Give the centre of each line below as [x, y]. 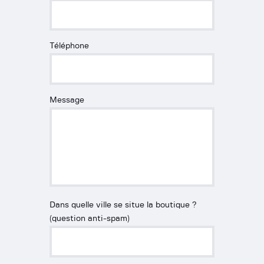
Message [67, 100]
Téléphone [69, 46]
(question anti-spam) [90, 218]
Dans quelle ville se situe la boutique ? [123, 205]
